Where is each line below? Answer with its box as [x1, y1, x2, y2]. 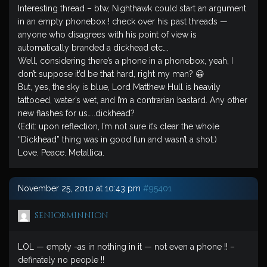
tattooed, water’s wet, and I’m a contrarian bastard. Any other [18, 95, 247, 105]
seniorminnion [35, 210, 108, 221]
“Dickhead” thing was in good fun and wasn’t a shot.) [18, 135, 217, 144]
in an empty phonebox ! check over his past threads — [18, 17, 228, 26]
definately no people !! [18, 255, 104, 265]
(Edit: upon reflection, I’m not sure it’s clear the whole [18, 122, 219, 131]
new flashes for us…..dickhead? [18, 108, 135, 118]
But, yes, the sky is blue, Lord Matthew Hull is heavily [18, 82, 221, 92]
